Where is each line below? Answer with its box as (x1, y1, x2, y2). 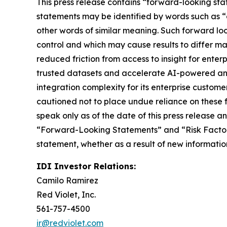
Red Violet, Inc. (36, 190, 96, 200)
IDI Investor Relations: (36, 161, 136, 172)
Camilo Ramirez (36, 175, 98, 186)
